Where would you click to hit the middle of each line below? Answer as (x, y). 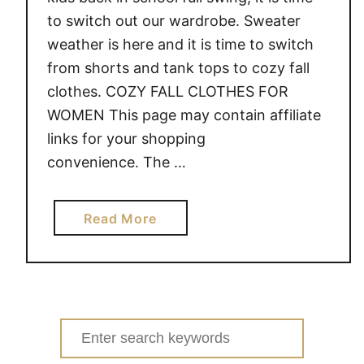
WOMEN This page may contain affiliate (184, 115)
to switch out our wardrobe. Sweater (173, 21)
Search (83, 329)
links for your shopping (126, 139)
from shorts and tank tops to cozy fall (178, 68)
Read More (120, 219)
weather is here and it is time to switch (180, 44)
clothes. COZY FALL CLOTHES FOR (167, 91)
